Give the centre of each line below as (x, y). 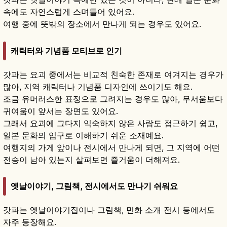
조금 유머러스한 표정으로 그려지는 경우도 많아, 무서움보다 (113, 99)
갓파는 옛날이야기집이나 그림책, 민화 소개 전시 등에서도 (109, 210)
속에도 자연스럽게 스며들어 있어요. (69, 12)
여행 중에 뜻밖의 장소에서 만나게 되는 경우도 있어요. (102, 24)
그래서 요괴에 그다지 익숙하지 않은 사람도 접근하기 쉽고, (110, 123)
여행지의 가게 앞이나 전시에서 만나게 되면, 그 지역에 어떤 (111, 147)
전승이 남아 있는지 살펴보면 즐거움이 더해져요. (91, 159)
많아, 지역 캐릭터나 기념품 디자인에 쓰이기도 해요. (98, 86)
